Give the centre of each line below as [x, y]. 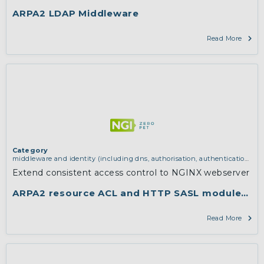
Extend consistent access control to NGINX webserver [131, 173]
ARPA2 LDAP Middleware [76, 14]
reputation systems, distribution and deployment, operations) [115, 167]
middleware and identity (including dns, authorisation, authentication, [132, 159]
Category [30, 151]
